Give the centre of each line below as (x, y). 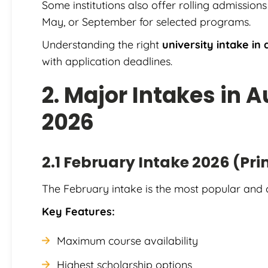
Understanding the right (102, 44)
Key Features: (78, 211)
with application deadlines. (107, 61)
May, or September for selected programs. (146, 22)
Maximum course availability (127, 240)
